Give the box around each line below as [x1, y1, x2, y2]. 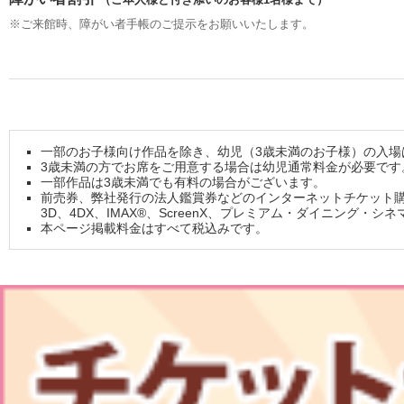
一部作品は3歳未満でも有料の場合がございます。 [41, 174, 326, 189]
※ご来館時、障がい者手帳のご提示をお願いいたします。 [9, 16, 314, 31]
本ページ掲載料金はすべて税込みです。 [41, 220, 269, 235]
